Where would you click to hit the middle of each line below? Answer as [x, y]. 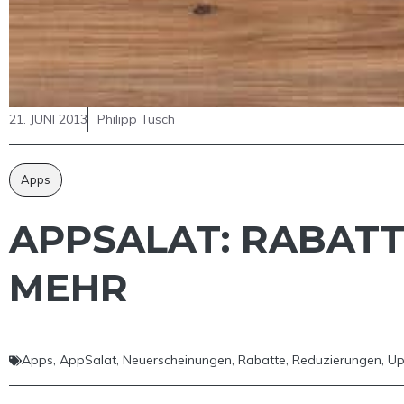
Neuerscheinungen [177, 360]
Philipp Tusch [136, 119]
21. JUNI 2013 [48, 119]
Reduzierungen [337, 360]
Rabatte [262, 360]
